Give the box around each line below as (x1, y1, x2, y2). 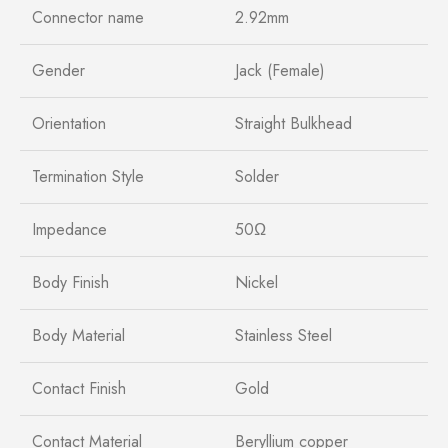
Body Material (32, 323, 125, 347)
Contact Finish (32, 376, 126, 400)
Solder (235, 164, 279, 188)
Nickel (235, 270, 278, 294)
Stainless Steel (235, 323, 332, 347)
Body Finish (32, 270, 109, 294)
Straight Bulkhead (235, 111, 352, 135)
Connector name (32, 5, 144, 29)
